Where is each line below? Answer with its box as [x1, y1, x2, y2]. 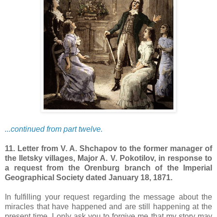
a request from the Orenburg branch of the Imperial [5, 163, 212, 172]
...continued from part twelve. [5, 124, 103, 133]
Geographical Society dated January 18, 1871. [5, 173, 172, 182]
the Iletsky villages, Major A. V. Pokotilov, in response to [5, 154, 212, 162]
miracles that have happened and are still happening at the [5, 202, 212, 211]
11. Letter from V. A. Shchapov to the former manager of [5, 144, 212, 153]
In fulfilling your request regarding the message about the [5, 192, 212, 201]
